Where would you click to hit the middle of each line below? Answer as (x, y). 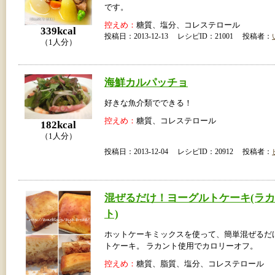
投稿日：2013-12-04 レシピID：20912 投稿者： (188, 151)
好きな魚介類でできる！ (148, 103)
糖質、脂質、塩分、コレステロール (200, 264)
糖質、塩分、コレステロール (188, 25)
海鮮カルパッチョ (146, 82)
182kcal (58, 125)
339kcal (58, 31)
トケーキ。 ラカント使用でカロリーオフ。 (181, 246)
